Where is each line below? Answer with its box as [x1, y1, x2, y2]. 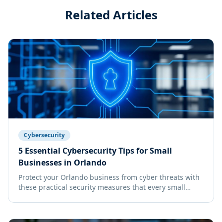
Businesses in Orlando [18, 157, 107, 168]
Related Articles [64, 6, 158, 23]
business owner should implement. [18, 192, 136, 202]
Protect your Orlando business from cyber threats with [18, 172, 200, 182]
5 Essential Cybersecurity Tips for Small [18, 145, 172, 156]
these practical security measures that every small [18, 182, 185, 192]
